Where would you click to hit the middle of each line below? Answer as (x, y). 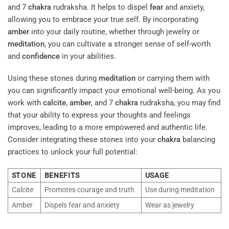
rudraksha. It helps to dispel (100, 7)
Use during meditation (180, 189)
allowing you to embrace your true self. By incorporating (103, 19)
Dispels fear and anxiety (82, 205)
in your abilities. (88, 56)
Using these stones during (53, 78)
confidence (41, 56)
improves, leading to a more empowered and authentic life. (108, 128)
